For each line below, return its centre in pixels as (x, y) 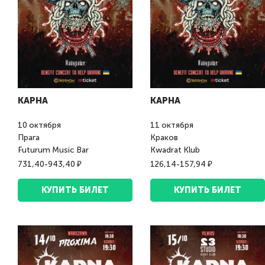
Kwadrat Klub (175, 150)
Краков (165, 138)
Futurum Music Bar (53, 150)
